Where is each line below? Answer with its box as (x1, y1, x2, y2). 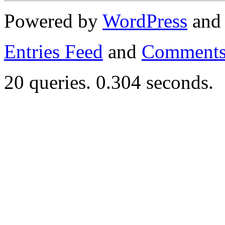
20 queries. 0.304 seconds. (4, 71, 213, 93)
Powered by (4, 10, 102, 32)
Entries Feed (4, 40, 103, 62)
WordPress (102, 10, 187, 32)
